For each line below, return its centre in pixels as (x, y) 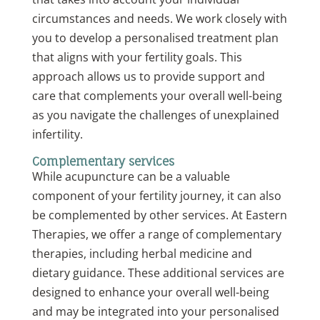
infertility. (57, 135)
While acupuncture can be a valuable (131, 177)
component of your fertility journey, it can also (156, 196)
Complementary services (103, 162)
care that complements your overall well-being (157, 96)
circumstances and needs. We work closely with (159, 19)
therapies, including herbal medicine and (142, 254)
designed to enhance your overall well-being (150, 292)
